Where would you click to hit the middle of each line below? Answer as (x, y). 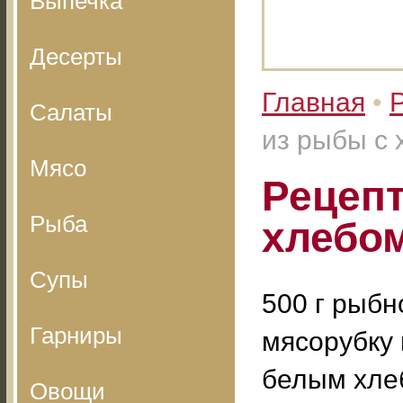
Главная (313, 102)
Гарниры (76, 336)
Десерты (76, 57)
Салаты (71, 112)
